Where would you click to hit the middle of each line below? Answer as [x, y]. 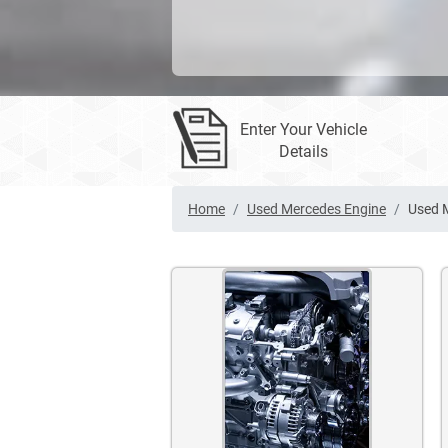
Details [303, 152]
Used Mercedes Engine [316, 209]
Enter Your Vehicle [303, 130]
